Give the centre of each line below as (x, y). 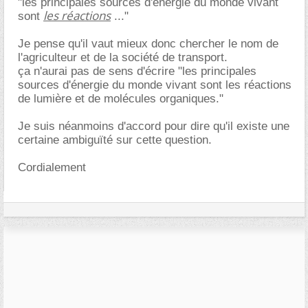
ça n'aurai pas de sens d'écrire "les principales (137, 71)
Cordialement (52, 167)
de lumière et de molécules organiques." (121, 98)
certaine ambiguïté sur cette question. (115, 140)
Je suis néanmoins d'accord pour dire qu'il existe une (154, 126)
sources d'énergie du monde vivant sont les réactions (155, 85)
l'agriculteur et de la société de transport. (123, 57)
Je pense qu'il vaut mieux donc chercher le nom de (148, 43)
